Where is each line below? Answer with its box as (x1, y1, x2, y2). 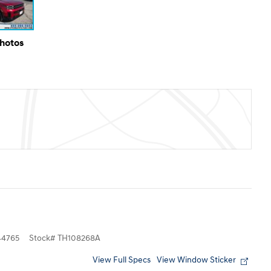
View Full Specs (93, 255, 151, 266)
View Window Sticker (157, 255, 236, 266)
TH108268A (57, 233, 100, 244)
